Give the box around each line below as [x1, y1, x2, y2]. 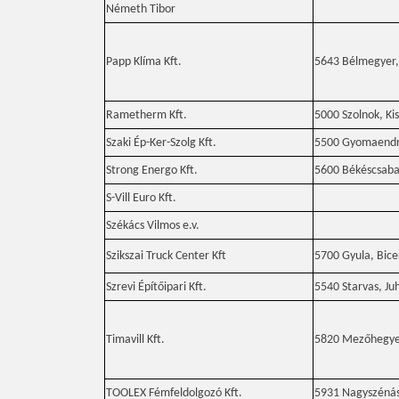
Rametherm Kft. [106, 109, 187, 122]
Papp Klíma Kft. [106, 55, 182, 69]
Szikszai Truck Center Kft [106, 249, 226, 263]
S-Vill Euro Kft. [106, 191, 176, 205]
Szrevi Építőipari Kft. [106, 281, 207, 294]
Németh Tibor [106, 3, 175, 16]
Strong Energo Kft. [106, 164, 198, 177]
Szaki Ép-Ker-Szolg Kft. [106, 136, 216, 150]
